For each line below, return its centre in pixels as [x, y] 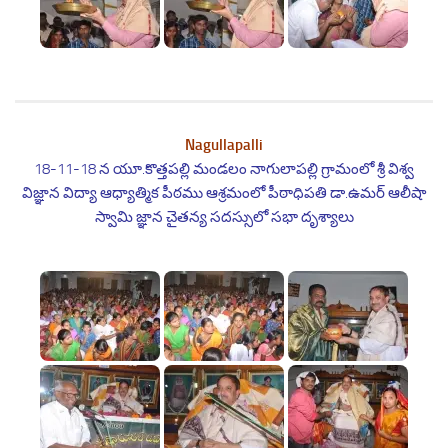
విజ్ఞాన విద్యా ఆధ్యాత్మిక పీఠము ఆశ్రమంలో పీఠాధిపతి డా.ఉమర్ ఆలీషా [224, 193]
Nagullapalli [224, 145]
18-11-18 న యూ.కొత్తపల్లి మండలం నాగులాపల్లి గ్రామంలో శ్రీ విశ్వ [224, 169]
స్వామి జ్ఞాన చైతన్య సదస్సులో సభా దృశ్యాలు [224, 217]
